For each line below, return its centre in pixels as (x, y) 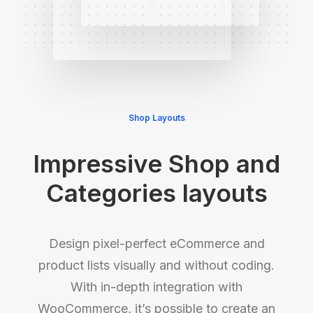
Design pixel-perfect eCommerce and (156, 243)
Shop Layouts (156, 118)
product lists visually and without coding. (156, 265)
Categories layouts (156, 193)
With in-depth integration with (156, 287)
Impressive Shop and (156, 163)
